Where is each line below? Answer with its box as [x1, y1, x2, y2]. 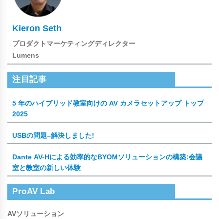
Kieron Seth [12, 23, 62, 33]
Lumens [12, 51, 39, 59]
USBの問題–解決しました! [12, 131, 94, 139]
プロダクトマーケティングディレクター [12, 40, 135, 47]
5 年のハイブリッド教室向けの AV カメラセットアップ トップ [12, 99, 204, 107]
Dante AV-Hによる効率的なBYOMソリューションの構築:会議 [12, 153, 202, 160]
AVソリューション [7, 210, 64, 217]
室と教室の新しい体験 [12, 164, 81, 171]
